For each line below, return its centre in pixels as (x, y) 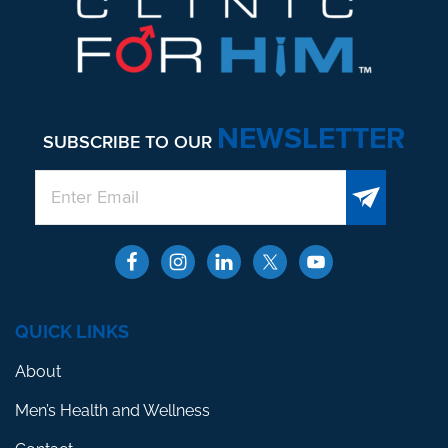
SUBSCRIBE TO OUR (130, 142)
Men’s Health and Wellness (112, 410)
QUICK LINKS (72, 331)
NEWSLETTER (311, 138)
